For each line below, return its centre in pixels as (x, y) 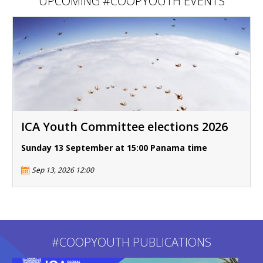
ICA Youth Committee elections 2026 (124, 127)
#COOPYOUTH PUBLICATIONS (131, 242)
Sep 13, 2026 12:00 (63, 170)
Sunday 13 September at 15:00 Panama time (114, 148)
